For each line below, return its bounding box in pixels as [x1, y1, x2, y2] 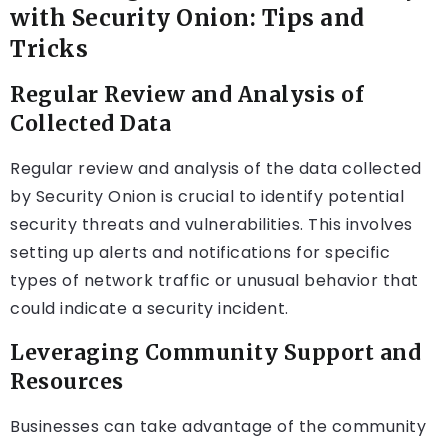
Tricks [10, 35, 88, 64]
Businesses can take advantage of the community [10, 415, 426, 439]
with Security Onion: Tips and [10, 4, 365, 33]
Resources [10, 369, 124, 396]
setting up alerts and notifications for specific [10, 241, 390, 265]
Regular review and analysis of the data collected [10, 157, 422, 181]
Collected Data [10, 111, 171, 138]
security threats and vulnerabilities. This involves [10, 213, 413, 237]
